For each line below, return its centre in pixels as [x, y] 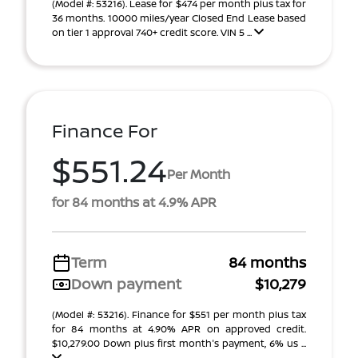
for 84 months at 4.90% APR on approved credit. [179, 329]
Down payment [126, 284]
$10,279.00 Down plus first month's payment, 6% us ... [179, 343]
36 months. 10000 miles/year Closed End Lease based [179, 18]
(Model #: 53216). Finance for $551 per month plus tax [179, 314]
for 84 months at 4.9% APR [134, 202]
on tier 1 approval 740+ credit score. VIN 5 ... [153, 32]
